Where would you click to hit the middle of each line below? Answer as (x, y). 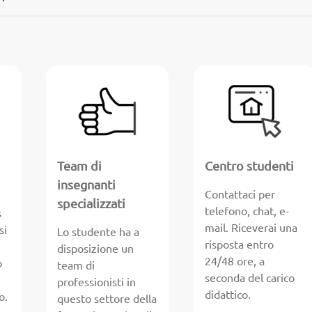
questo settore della (107, 299)
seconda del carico (249, 278)
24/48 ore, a (234, 262)
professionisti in (97, 282)
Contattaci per (240, 195)
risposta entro (239, 245)
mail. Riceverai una (251, 228)
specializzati (92, 204)
